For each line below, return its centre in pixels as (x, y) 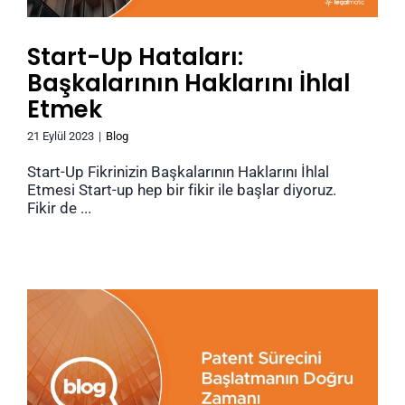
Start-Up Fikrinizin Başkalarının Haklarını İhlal (178, 172)
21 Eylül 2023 (61, 137)
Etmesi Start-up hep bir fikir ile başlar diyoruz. (182, 190)
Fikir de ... (59, 208)
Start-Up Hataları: (135, 57)
